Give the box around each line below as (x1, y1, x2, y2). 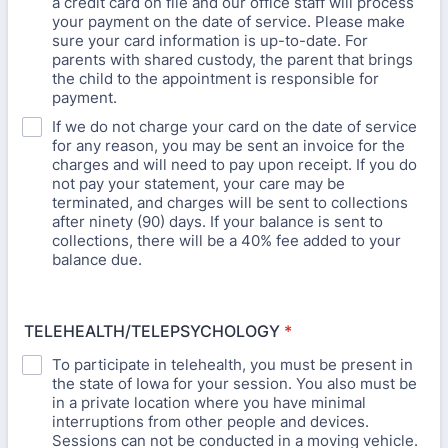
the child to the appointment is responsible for (52, 69, 379, 88)
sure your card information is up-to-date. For (52, 31, 368, 50)
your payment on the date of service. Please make (52, 12, 405, 31)
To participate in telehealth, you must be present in (52, 355, 413, 374)
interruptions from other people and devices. (52, 412, 369, 431)
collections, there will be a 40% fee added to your (52, 231, 401, 250)
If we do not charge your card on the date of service (52, 117, 417, 136)
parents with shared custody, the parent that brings (52, 50, 413, 69)
